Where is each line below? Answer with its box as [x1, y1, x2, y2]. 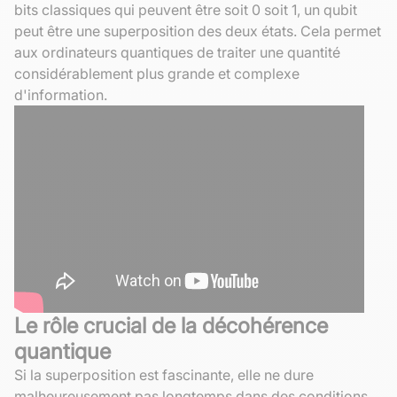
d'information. [14, 85, 107, 104]
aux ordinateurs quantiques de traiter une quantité [14, 43, 340, 61]
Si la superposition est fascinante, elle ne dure [14, 365, 314, 384]
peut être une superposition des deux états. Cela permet [14, 21, 381, 40]
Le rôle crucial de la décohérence [14, 312, 328, 339]
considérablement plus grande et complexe [14, 64, 300, 82]
